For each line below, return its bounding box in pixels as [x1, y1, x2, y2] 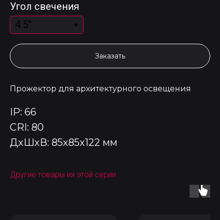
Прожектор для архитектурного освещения [10, 84, 191, 93]
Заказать [95, 52, 125, 60]
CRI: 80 [10, 121, 44, 133]
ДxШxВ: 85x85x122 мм [10, 137, 117, 148]
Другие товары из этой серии [10, 170, 116, 179]
